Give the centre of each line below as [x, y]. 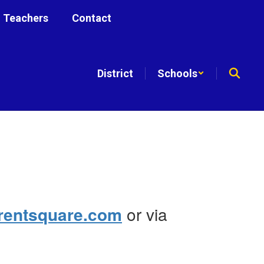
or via [145, 214]
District [115, 73]
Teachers [25, 18]
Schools [177, 73]
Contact [91, 18]
